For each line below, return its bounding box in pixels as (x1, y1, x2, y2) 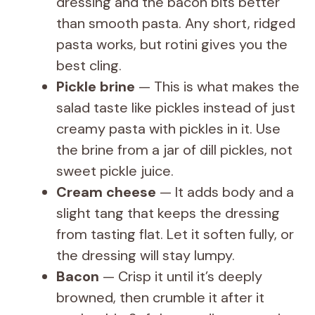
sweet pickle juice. (56, 162, 174, 180)
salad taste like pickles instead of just (56, 98, 295, 117)
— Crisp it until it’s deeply (99, 267, 262, 285)
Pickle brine (56, 77, 135, 96)
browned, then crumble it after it (56, 288, 264, 307)
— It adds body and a (156, 183, 294, 201)
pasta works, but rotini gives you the (56, 35, 288, 53)
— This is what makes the (135, 77, 300, 96)
